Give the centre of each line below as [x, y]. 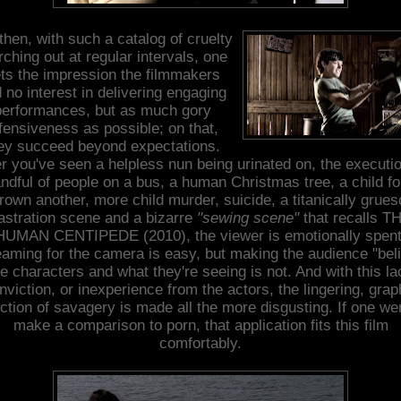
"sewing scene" [250, 218]
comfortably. [200, 343]
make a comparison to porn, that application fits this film [200, 325]
